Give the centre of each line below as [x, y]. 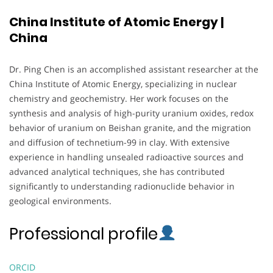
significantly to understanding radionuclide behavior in [122, 186]
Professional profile [83, 234]
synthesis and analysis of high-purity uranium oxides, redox [131, 113]
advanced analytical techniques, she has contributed [117, 171]
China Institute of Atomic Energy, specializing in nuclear [123, 83]
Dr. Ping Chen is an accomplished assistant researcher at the [134, 69]
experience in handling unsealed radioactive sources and [126, 157]
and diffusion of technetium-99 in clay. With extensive [119, 142]
